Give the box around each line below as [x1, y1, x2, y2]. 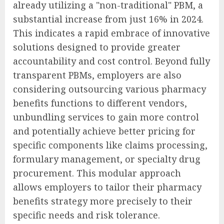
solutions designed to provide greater [13, 41, 180, 53]
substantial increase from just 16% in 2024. [13, 13, 203, 25]
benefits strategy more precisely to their [13, 195, 192, 207]
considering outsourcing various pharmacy [13, 83, 206, 95]
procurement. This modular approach [13, 167, 181, 179]
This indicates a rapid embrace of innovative [13, 27, 210, 39]
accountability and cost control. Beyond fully [13, 55, 210, 67]
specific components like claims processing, [13, 139, 207, 151]
